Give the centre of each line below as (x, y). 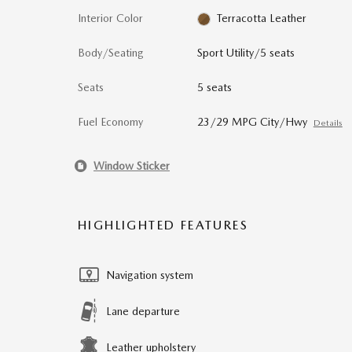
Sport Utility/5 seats (246, 53)
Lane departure (143, 311)
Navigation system (150, 275)
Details (328, 123)
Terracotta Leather (262, 18)
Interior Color (110, 18)
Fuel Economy (110, 122)
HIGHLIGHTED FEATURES (163, 225)
